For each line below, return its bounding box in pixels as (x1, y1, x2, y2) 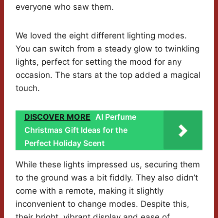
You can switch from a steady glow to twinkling (16, 44, 200, 54)
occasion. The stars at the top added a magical (16, 70, 200, 80)
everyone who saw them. (16, 2, 114, 12)
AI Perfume (95, 112, 136, 122)
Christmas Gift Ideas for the (24, 125, 127, 135)
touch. (16, 83, 40, 93)
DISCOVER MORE (24, 112, 91, 122)
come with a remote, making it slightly (16, 186, 163, 196)
